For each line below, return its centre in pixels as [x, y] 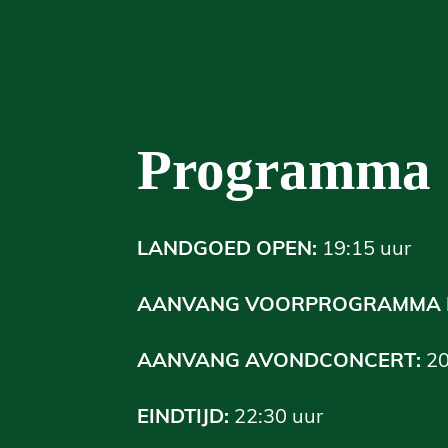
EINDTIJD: [185, 415]
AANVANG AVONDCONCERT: [279, 359]
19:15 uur [366, 247]
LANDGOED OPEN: [227, 247]
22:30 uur [278, 415]
